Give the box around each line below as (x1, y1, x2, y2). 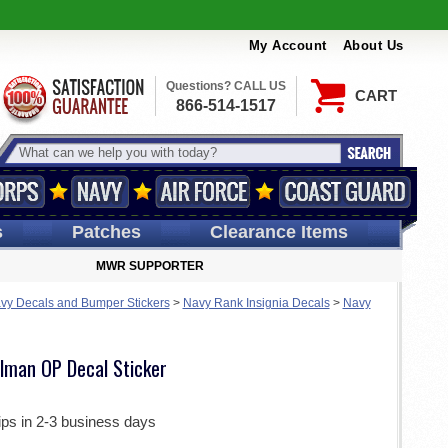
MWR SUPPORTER (96, 259, 204, 273)
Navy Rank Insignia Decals (182, 296, 330, 310)
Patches (71, 222, 141, 242)
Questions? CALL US (165, 79, 286, 93)
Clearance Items (209, 222, 348, 242)
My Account (248, 38, 327, 54)
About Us (342, 38, 404, 54)
